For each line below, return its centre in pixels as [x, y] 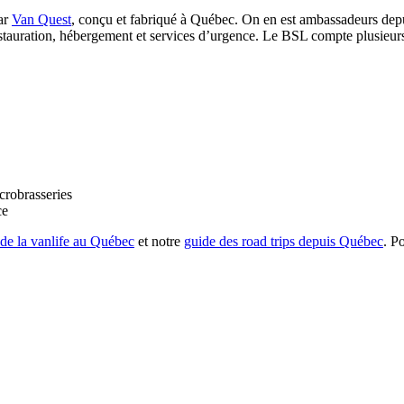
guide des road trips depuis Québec [284, 241]
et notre [159, 241]
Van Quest [41, 19]
